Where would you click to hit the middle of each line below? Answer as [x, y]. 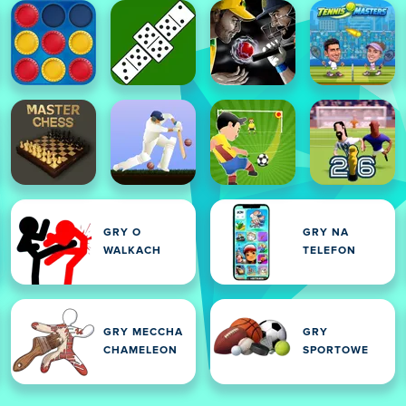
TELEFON [329, 251]
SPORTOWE [336, 351]
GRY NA [326, 233]
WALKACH [132, 251]
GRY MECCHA [143, 333]
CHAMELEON [140, 351]
